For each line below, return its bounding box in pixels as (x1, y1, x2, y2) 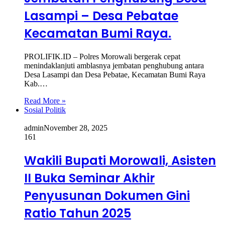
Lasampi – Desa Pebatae (24, 8, 178, 25)
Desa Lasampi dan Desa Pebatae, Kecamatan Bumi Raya (24, 70, 205, 79)
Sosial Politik (24, 105, 66, 115)
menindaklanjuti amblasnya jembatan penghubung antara (24, 61, 204, 70)
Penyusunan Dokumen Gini (24, 187, 190, 204)
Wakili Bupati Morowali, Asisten (24, 152, 216, 169)
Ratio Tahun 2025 (24, 205, 131, 222)
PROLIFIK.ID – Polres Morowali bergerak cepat (24, 52, 180, 61)
